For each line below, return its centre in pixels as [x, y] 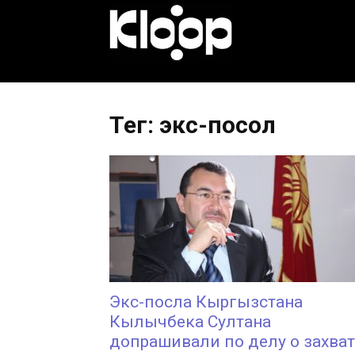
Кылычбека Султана [190, 322]
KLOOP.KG [265, 31]
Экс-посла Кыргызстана [206, 302]
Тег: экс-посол [193, 125]
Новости [261, 157]
